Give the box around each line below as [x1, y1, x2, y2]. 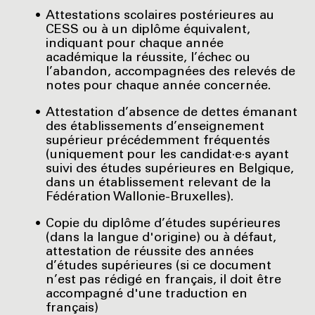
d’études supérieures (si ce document [46, 259, 272, 273]
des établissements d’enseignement [46, 120, 265, 134]
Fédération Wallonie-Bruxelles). [46, 191, 234, 204]
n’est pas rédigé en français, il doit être [46, 274, 282, 287]
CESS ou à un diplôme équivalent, [46, 23, 251, 37]
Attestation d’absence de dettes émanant [46, 106, 298, 120]
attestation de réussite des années [46, 245, 255, 259]
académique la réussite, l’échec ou [46, 51, 251, 65]
